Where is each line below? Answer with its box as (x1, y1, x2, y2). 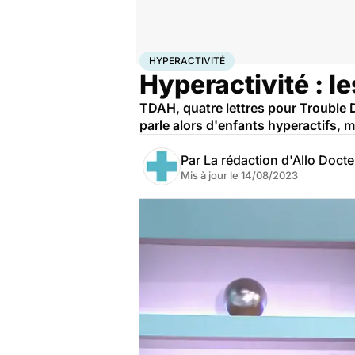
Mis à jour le (181, 169, 241, 181)
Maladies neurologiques (239, 52, 345, 64)
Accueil (139, 52, 173, 64)
